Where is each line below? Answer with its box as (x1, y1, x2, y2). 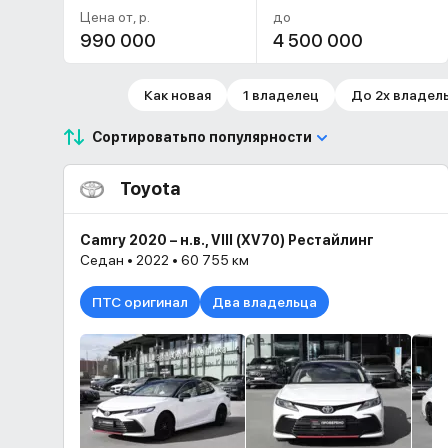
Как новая (143, 87, 211, 103)
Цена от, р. (80, 9, 150, 25)
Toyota (120, 178, 180, 199)
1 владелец (242, 87, 319, 103)
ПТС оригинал (92, 294, 188, 310)
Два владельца (212, 294, 317, 310)
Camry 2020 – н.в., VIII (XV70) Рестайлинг (80, 232, 374, 248)
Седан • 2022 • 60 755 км (80, 252, 249, 268)
